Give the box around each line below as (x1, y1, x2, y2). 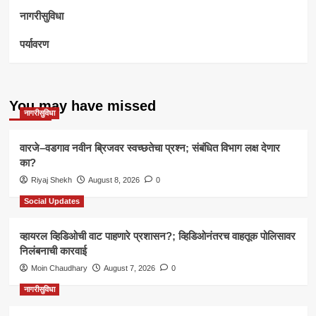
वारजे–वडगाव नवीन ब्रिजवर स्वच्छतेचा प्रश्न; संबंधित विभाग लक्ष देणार (19, 142, 280, 154)
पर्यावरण (19, 37, 49, 51)
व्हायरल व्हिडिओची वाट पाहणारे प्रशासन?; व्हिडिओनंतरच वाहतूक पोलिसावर (19, 230, 296, 243)
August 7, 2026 (103, 264, 155, 273)
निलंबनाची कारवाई (19, 245, 87, 257)
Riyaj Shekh (30, 176, 72, 185)
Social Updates (23, 197, 80, 206)
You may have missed (8, 98, 156, 114)
